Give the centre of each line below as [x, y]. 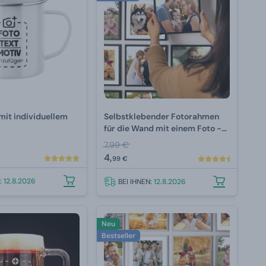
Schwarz [121, 140]
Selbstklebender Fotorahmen [162, 116]
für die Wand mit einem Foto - [163, 128]
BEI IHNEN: [136, 181]
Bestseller [119, 235]
